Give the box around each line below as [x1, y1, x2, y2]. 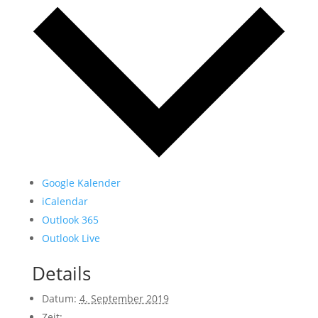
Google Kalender [41, 175, 121, 190]
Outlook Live [41, 231, 100, 245]
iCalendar [41, 194, 88, 208]
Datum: [41, 291, 77, 305]
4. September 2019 [79, 291, 169, 305]
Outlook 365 [41, 212, 99, 226]
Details [31, 260, 91, 286]
